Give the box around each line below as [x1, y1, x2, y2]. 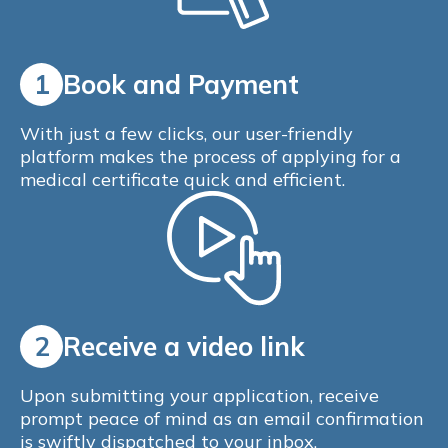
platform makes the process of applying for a [20, 145, 401, 169]
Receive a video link [63, 330, 305, 364]
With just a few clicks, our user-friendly [20, 122, 353, 146]
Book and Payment [63, 68, 299, 102]
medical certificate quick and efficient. [20, 168, 345, 192]
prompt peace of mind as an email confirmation [20, 407, 424, 431]
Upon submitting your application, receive [20, 384, 379, 408]
